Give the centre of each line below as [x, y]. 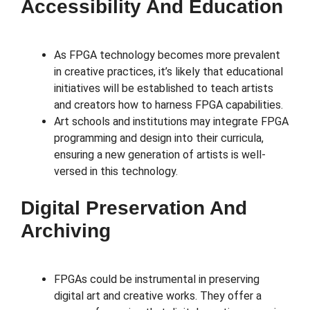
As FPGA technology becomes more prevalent [167, 55]
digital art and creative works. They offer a [158, 296]
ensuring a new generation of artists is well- [160, 155]
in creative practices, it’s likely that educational [168, 72]
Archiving [66, 231]
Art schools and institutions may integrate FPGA [171, 122]
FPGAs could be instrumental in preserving [157, 280]
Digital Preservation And [134, 208]
